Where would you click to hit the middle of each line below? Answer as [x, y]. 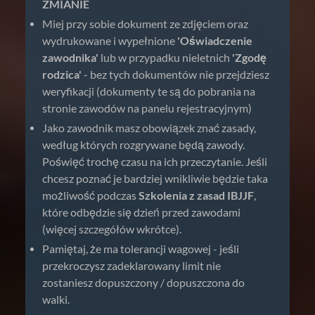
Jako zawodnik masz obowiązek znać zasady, [149, 128]
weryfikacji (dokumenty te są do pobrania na [149, 91]
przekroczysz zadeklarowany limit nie [131, 265]
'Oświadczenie [215, 40]
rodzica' [62, 74]
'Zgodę [249, 57]
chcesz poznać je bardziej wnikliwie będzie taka [155, 178]
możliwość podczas [90, 195]
